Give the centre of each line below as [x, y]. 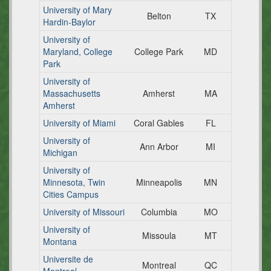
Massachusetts [72, 93]
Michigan [60, 152]
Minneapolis [159, 182]
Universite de [68, 259]
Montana [60, 241]
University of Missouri [84, 212]
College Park [159, 51]
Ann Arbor [159, 146]
